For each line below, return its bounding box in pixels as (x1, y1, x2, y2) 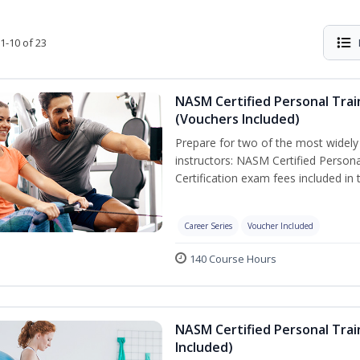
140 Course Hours (190, 252, 276, 266)
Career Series (184, 220, 232, 231)
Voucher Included (247, 220, 313, 231)
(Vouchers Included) (175, 110, 300, 128)
